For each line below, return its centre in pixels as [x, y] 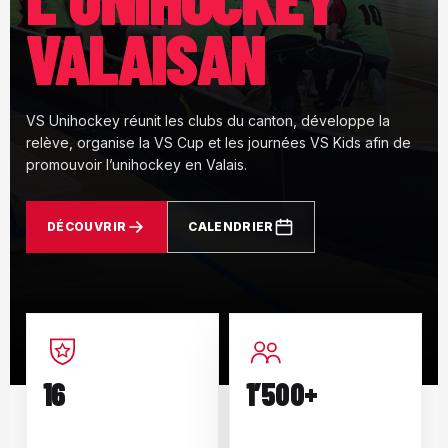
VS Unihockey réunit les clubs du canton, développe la [208, 120]
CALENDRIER [231, 226]
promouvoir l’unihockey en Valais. [136, 164]
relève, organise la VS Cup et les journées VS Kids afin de [218, 142]
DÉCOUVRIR [87, 226]
